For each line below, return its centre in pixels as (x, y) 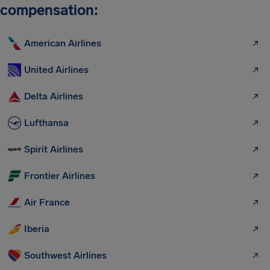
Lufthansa (46, 123)
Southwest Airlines (65, 256)
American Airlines (63, 43)
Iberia (37, 229)
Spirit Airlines (54, 149)
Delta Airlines (54, 96)
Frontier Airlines (60, 176)
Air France (47, 202)
